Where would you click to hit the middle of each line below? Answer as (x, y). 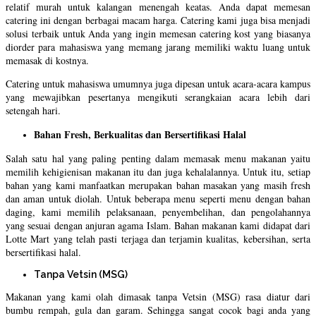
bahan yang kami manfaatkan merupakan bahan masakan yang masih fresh (158, 186)
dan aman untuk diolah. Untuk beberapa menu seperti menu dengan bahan (158, 199)
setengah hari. (33, 111)
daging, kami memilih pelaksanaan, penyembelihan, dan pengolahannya (158, 212)
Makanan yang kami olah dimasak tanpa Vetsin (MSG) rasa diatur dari (158, 297)
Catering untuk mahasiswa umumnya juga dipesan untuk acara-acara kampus (158, 84)
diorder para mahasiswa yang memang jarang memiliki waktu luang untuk (158, 47)
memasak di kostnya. (47, 61)
